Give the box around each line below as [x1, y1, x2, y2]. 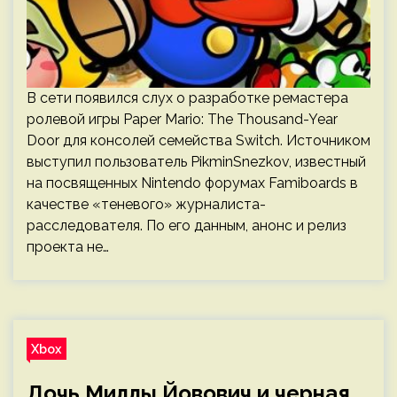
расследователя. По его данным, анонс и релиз [27, 217, 346, 234]
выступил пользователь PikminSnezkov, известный [27, 153, 366, 170]
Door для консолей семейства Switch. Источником [27, 132, 370, 149]
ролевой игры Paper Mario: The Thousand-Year [27, 111, 338, 128]
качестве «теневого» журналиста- [27, 196, 266, 213]
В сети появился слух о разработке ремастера [27, 90, 348, 106]
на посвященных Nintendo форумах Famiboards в [27, 175, 358, 191]
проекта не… [27, 238, 109, 255]
